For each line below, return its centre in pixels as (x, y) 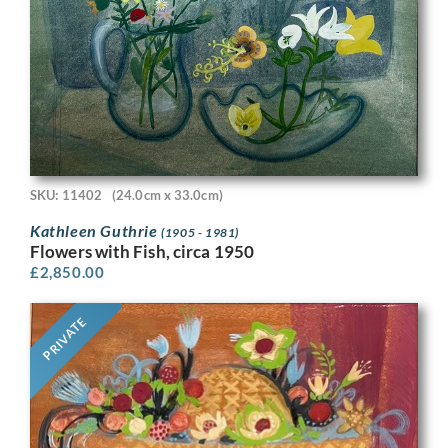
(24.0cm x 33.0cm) (167, 195)
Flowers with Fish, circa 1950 (142, 251)
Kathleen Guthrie (96, 230)
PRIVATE (64, 338)
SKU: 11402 (66, 195)
